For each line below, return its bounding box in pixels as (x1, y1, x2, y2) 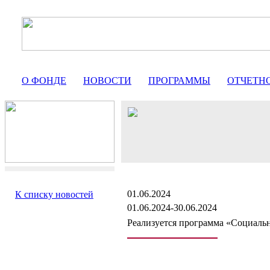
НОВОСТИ (83, 75, 131, 86)
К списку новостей (15, 189, 93, 199)
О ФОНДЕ (22, 75, 66, 86)
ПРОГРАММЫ (148, 75, 210, 86)
